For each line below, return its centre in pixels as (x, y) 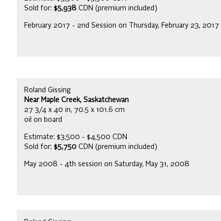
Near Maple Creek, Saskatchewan (76, 100)
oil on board (43, 120)
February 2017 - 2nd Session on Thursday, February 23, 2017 (122, 25)
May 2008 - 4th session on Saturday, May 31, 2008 (107, 164)
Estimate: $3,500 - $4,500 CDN (76, 137)
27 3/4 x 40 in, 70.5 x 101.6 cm (74, 110)
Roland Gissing (48, 90)
